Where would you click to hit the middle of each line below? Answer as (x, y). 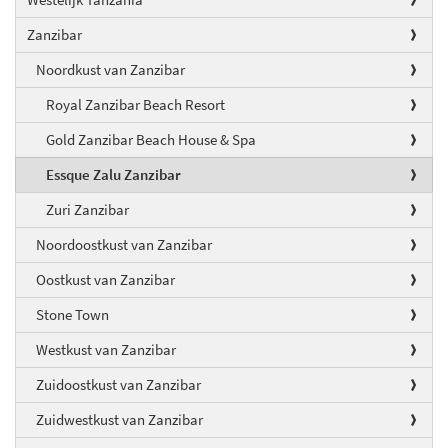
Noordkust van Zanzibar (110, 69)
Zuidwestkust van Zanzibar (119, 419)
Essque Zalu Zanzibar (113, 174)
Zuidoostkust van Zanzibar (118, 384)
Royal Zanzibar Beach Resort (135, 104)
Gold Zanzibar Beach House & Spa (151, 139)
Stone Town (72, 314)
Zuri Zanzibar (87, 209)
